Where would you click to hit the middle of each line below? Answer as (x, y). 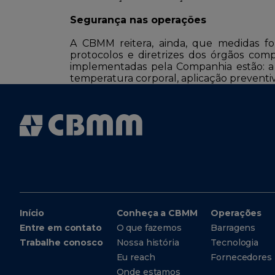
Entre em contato (61, 228)
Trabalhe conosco (61, 242)
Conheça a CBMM (157, 213)
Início (32, 213)
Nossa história (148, 242)
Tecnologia (235, 242)
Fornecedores (241, 257)
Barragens (233, 228)
